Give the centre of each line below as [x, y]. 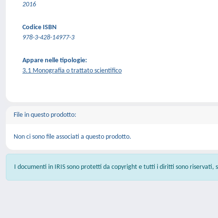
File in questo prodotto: [45, 115]
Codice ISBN [39, 27]
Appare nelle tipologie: [55, 61]
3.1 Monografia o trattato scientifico [72, 71]
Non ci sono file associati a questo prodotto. [73, 137]
